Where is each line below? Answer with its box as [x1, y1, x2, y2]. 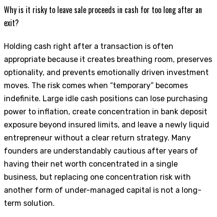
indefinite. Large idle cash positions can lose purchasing [4, 93, 208, 103]
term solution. [4, 198, 55, 208]
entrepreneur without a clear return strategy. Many [4, 133, 191, 142]
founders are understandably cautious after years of [4, 146, 198, 155]
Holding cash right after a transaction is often [4, 41, 173, 51]
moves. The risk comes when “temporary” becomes [4, 80, 188, 90]
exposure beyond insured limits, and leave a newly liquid [4, 120, 209, 129]
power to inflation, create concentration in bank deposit [4, 107, 207, 116]
